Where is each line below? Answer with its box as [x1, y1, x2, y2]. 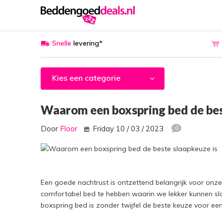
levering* [71, 39, 103, 48]
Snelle [52, 39, 71, 48]
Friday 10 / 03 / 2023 [91, 124, 166, 133]
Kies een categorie [52, 73, 120, 83]
